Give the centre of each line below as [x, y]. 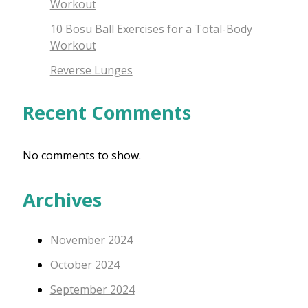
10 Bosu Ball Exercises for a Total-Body [151, 29]
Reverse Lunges [91, 70]
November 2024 [91, 240]
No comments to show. [81, 155]
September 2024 [92, 290]
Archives [62, 200]
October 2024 [85, 265]
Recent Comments [107, 112]
